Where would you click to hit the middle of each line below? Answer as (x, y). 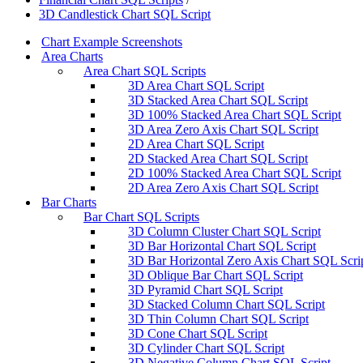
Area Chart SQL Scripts (145, 70)
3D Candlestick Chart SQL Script (125, 14)
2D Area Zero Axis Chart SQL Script (223, 187)
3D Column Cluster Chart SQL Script (224, 231)
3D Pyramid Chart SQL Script (205, 289)
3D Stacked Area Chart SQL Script (218, 100)
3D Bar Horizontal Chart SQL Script (222, 246)
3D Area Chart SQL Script (196, 85)
